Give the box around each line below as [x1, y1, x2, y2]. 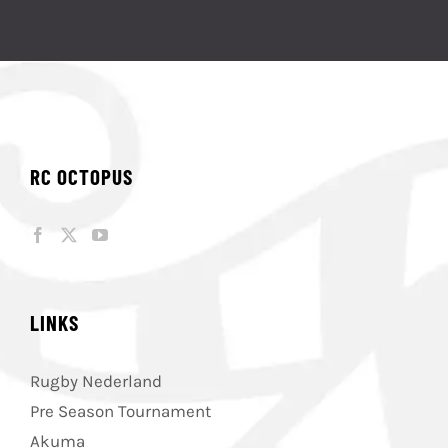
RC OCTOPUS [30, 163, 133, 189]
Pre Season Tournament [30, 400, 211, 421]
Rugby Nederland [30, 370, 162, 391]
